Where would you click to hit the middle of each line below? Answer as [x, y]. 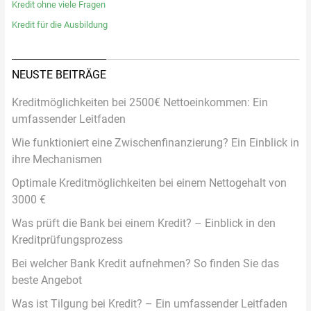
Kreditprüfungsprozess [67, 240]
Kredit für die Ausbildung [59, 25]
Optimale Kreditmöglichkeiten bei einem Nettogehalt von [149, 183]
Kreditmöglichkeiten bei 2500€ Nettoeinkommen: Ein [140, 103]
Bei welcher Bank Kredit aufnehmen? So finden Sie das [145, 264]
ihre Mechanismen [57, 160]
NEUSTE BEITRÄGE [59, 75]
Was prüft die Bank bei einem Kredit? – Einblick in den [143, 224]
